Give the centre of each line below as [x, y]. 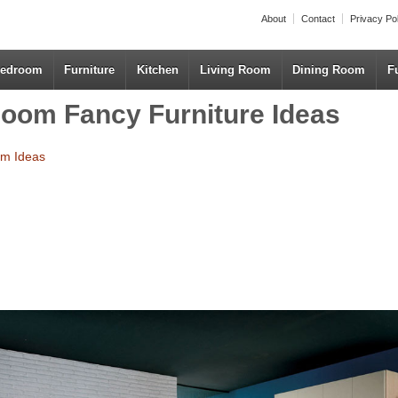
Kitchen [157, 70]
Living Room [235, 70]
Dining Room [329, 70]
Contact [318, 19]
